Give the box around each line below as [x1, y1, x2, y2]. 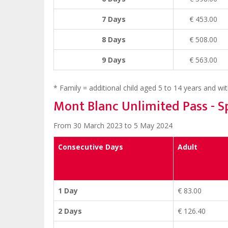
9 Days [101, 55, 126, 65]
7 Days [101, 14, 126, 24]
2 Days [58, 206, 82, 216]
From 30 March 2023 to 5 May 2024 [53, 121, 173, 131]
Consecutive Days [58, 142, 123, 152]
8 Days [101, 35, 126, 45]
